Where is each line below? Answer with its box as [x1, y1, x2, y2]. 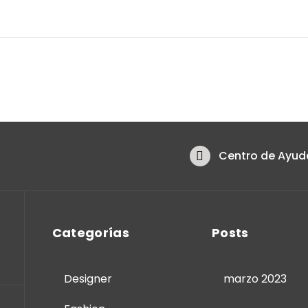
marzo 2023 [223, 270, 287, 287]
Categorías [52, 223, 130, 241]
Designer [63, 270, 112, 287]
